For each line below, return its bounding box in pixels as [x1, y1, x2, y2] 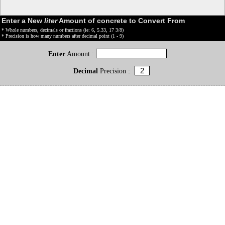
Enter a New [2, 17, 44, 25]
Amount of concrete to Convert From [57, 17, 185, 25]
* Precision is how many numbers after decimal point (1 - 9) [2, 33, 124, 39]
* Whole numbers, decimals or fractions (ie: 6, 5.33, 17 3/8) [2, 27, 124, 33]
